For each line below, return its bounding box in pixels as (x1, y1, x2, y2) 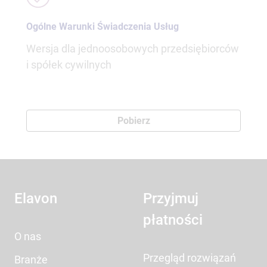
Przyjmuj (143, 190, 198, 207)
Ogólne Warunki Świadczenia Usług (26, 21, 179, 32)
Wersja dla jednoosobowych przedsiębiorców (26, 42, 239, 55)
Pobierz (117, 115, 150, 126)
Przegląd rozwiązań (143, 252, 236, 264)
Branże (14, 253, 48, 266)
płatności (143, 212, 203, 228)
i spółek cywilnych (26, 58, 111, 71)
